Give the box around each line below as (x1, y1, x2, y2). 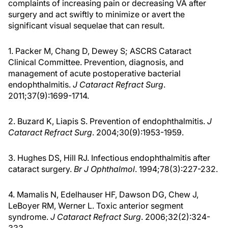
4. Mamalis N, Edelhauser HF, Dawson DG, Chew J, (8, 189, 198, 199)
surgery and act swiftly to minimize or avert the (8, 9, 185, 19)
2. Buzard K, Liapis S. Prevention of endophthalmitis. (8, 116, 207, 126)
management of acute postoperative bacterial (8, 68, 181, 78)
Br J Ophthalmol (74, 163, 135, 174)
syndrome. (8, 211, 50, 222)
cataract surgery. (8, 163, 74, 174)
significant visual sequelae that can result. (8, 20, 164, 31)
